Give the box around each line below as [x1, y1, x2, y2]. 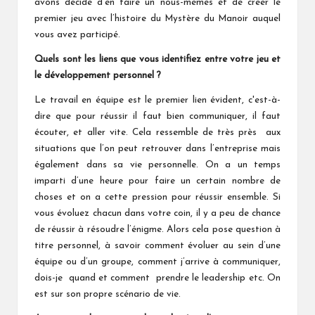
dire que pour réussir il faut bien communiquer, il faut [34, 111, 281, 121]
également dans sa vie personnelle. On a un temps [34, 160, 281, 169]
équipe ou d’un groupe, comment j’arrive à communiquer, [34, 257, 281, 266]
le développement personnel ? [34, 70, 161, 80]
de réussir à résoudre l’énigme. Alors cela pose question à [34, 224, 281, 234]
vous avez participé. [34, 30, 120, 39]
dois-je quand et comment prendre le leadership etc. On [34, 273, 281, 283]
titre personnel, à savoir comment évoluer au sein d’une [34, 240, 281, 250]
